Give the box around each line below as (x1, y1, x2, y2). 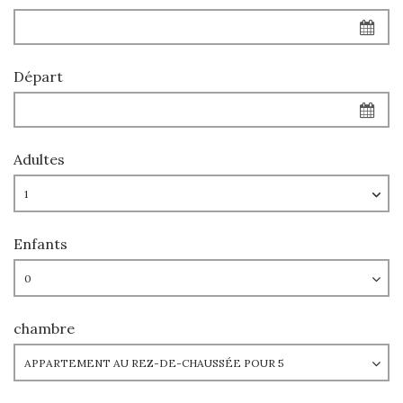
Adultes (13, 150, 65, 168)
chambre (13, 319, 75, 337)
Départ (13, 67, 63, 85)
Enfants (13, 235, 67, 253)
